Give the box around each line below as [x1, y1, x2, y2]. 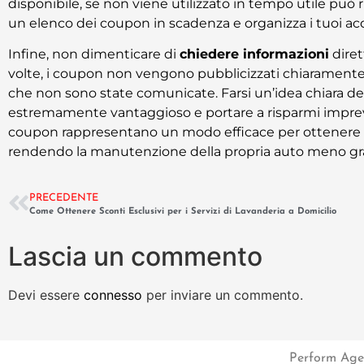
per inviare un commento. [142, 286, 303, 303]
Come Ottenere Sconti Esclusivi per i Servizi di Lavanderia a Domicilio [29, 206, 336, 216]
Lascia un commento [8, 240, 262, 272]
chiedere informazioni [180, 46, 329, 63]
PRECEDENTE [29, 192, 98, 203]
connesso [84, 286, 142, 303]
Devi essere [8, 286, 84, 303]
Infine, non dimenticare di [8, 46, 180, 63]
